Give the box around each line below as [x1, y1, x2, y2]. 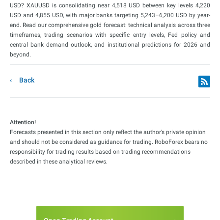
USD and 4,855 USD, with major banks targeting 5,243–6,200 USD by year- [10, 12, 210, 19]
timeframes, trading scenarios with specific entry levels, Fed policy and [10, 31, 210, 39]
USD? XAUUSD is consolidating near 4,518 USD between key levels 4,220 [10, 2, 210, 9]
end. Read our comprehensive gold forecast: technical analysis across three [10, 22, 210, 29]
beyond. [10, 51, 31, 58]
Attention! [10, 119, 36, 126]
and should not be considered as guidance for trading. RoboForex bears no [10, 138, 208, 146]
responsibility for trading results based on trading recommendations [10, 148, 191, 156]
